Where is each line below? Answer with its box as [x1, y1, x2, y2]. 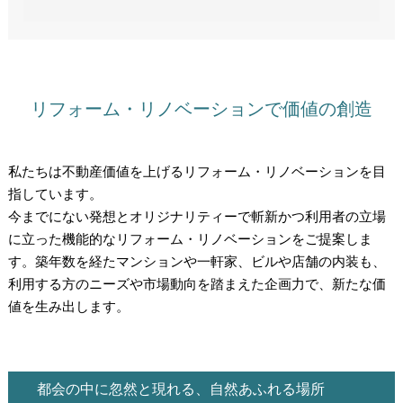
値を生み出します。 [7, 299, 130, 315]
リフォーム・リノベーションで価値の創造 [31, 99, 372, 120]
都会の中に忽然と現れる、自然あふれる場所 [36, 381, 325, 398]
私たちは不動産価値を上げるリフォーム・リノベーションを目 [7, 164, 386, 180]
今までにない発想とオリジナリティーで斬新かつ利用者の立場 [7, 209, 386, 225]
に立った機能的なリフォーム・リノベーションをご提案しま [7, 231, 372, 247]
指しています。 [7, 186, 103, 202]
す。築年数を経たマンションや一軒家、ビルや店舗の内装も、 [7, 254, 386, 270]
